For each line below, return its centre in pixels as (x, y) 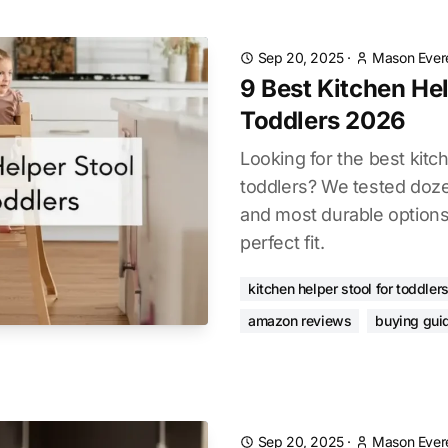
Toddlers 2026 (323, 120)
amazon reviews (300, 320)
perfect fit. (282, 242)
